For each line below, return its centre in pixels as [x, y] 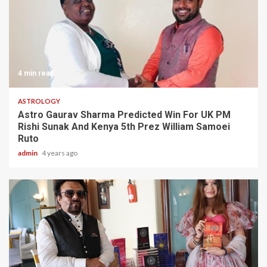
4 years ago [60, 153]
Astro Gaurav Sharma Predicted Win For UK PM [124, 114]
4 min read [36, 73]
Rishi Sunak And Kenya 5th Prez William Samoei [124, 126]
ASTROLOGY [39, 101]
